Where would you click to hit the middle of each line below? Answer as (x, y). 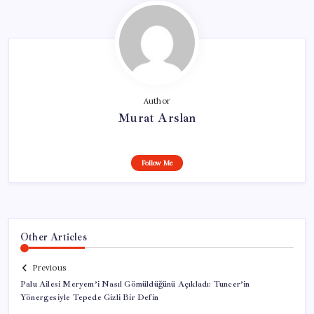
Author (157, 101)
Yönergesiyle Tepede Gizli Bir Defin (89, 298)
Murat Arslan (157, 117)
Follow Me (157, 163)
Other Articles (54, 237)
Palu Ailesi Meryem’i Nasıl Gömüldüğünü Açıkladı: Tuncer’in (135, 285)
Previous (49, 268)
